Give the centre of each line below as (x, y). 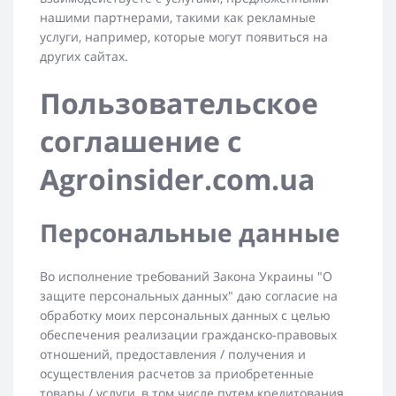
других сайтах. (84, 57)
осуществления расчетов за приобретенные (177, 374)
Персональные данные (190, 233)
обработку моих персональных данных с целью (185, 316)
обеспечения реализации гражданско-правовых (188, 335)
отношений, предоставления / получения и (173, 354)
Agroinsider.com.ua (177, 179)
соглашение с (141, 141)
